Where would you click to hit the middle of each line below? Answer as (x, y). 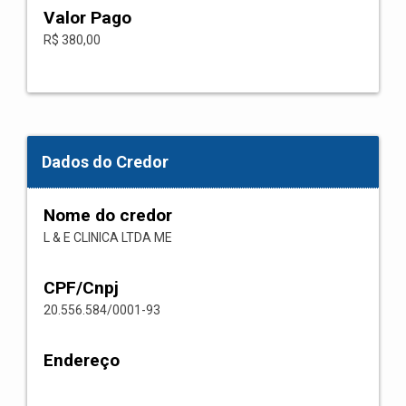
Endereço (82, 360)
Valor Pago (87, 18)
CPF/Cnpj (81, 288)
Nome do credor (108, 215)
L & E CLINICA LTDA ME (108, 237)
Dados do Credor (105, 162)
